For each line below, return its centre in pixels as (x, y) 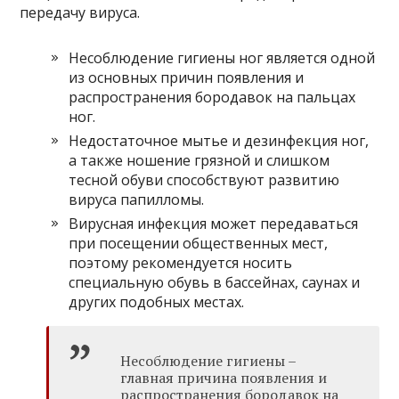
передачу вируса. (80, 13)
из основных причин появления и (187, 78)
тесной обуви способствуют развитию (204, 180)
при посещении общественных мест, (199, 244)
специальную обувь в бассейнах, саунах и (215, 283)
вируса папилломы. (137, 200)
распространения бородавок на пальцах (212, 98)
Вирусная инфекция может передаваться (214, 224)
